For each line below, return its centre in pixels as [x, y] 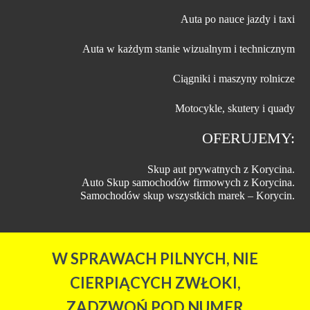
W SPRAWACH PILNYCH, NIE [155, 258]
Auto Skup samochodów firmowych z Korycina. [188, 182]
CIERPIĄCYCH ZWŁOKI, [155, 282]
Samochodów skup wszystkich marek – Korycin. [187, 195]
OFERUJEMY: [248, 138]
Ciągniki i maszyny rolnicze [234, 78]
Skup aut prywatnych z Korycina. [221, 169]
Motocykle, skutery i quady [235, 108]
